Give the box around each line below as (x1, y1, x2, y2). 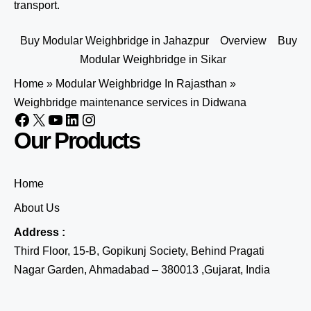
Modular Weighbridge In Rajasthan (56, 78, 227, 90)
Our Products (14, 128, 139, 153)
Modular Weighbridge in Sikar (79, 53, 226, 65)
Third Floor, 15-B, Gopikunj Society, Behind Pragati (14, 245, 264, 257)
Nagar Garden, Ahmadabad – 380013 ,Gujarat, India (14, 264, 270, 276)
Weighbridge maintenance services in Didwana (14, 96, 246, 108)
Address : (14, 226, 65, 238)
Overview (219, 35, 267, 47)
